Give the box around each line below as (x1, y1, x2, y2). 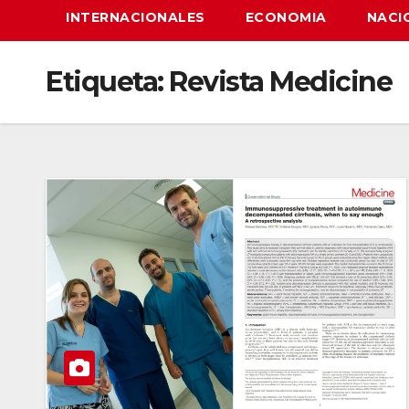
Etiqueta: (46, 65, 169, 99)
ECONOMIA (245, 9, 327, 26)
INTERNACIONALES (66, 9, 205, 26)
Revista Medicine (169, 65, 392, 99)
